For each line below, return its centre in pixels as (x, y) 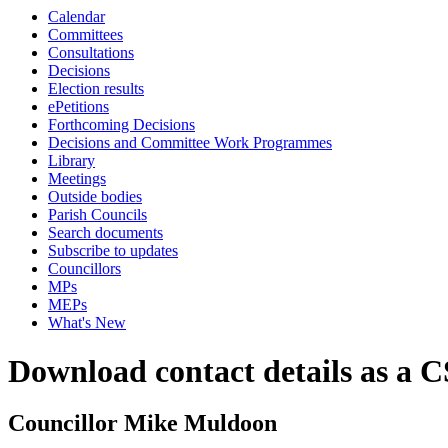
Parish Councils (97, 214)
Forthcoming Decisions (121, 124)
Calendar (76, 16)
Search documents (105, 232)
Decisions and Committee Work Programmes (190, 142)
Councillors (84, 268)
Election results (96, 88)
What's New (87, 322)
